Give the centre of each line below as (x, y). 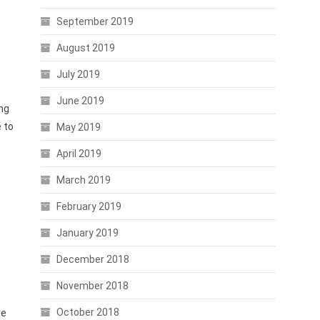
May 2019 (78, 127)
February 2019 (89, 206)
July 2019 (78, 74)
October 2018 (87, 312)
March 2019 (83, 180)
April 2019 (79, 154)
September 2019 (95, 21)
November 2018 (92, 286)
